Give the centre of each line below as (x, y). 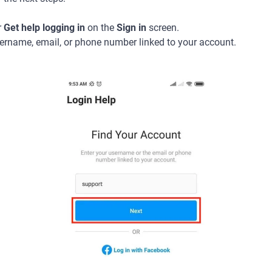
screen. (163, 28)
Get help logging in (44, 28)
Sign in (131, 28)
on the (101, 28)
